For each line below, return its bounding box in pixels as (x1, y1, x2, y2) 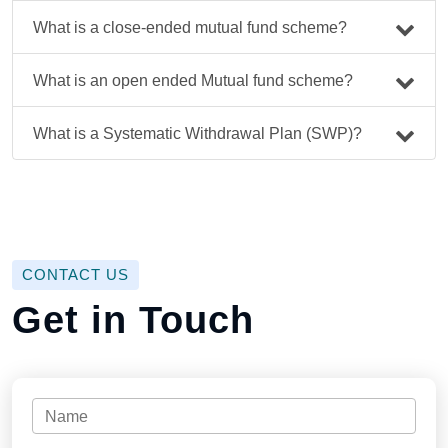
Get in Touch (12, 299, 254, 342)
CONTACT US (22, 266, 129, 284)
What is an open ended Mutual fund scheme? (33, 71, 353, 89)
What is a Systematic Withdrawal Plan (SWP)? (33, 124, 362, 142)
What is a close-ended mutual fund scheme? (33, 18, 347, 36)
